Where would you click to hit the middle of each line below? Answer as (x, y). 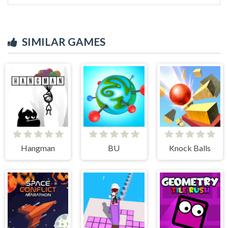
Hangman (38, 148)
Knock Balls (190, 148)
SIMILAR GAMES (64, 41)
